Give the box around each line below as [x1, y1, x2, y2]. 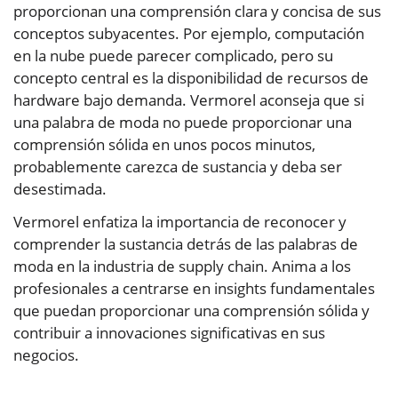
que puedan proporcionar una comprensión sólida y [13, 300, 370, 322]
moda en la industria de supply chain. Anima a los [13, 256, 351, 277]
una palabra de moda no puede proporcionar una [13, 112, 352, 133]
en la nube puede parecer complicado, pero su [13, 45, 333, 67]
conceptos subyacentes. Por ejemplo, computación [13, 23, 364, 44]
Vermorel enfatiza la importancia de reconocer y [13, 211, 346, 233]
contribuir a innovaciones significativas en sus [13, 322, 325, 344]
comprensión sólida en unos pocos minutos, [13, 134, 315, 155]
